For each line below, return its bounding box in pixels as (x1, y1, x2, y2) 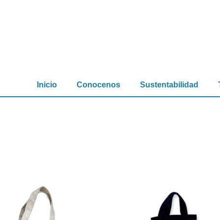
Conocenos (77, 81, 120, 89)
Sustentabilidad (140, 81, 198, 89)
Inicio (37, 81, 57, 89)
